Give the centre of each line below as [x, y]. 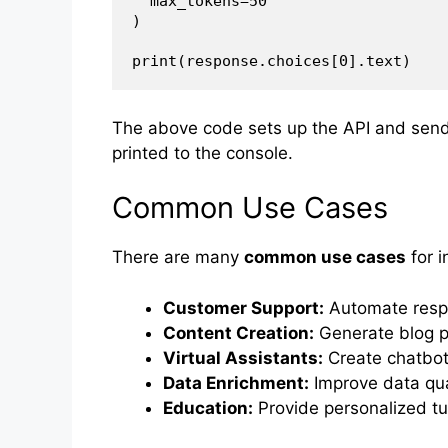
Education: [208, 407]
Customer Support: [243, 307]
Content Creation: [238, 332]
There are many [178, 257]
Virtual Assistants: [243, 357]
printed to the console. [202, 152]
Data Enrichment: [236, 382]
